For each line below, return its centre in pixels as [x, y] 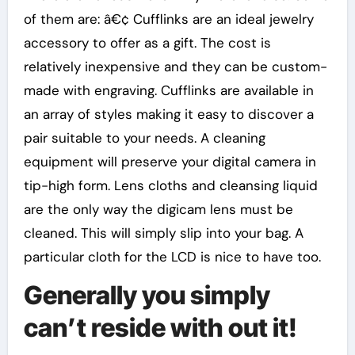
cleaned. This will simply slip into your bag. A [163, 233]
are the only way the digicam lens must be [158, 209]
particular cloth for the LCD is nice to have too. [172, 256]
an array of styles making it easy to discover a [168, 114]
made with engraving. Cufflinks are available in [168, 90]
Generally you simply [147, 295]
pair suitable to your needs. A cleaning [144, 137]
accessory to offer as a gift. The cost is [147, 42]
